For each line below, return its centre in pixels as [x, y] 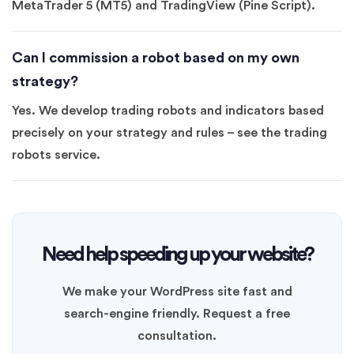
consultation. [177, 336]
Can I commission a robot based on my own [156, 58]
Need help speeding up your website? [177, 254]
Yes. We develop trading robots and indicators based [168, 111]
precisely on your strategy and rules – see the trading [169, 133]
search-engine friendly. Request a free [177, 314]
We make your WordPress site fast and [177, 292]
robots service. [56, 155]
